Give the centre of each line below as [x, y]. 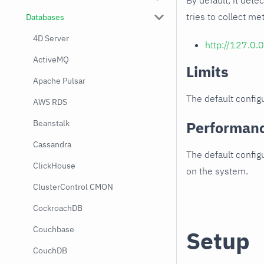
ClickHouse [54, 166]
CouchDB [50, 250]
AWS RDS [50, 102]
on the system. [217, 171]
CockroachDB [58, 208]
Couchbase [54, 229]
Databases [45, 17]
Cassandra [52, 144]
